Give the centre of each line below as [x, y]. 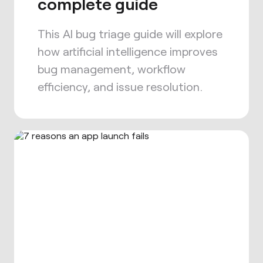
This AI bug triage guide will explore [130, 33]
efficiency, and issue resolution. [120, 86]
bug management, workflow [112, 69]
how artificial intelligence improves [128, 51]
